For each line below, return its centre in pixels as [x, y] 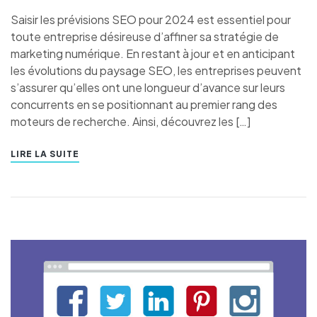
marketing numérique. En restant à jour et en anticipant [153, 54]
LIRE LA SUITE [45, 154]
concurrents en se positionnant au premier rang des [144, 105]
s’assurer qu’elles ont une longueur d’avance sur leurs [148, 88]
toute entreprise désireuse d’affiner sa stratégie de [145, 37]
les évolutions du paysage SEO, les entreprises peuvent [156, 71]
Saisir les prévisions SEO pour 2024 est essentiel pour [151, 20]
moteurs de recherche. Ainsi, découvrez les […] [131, 122]
